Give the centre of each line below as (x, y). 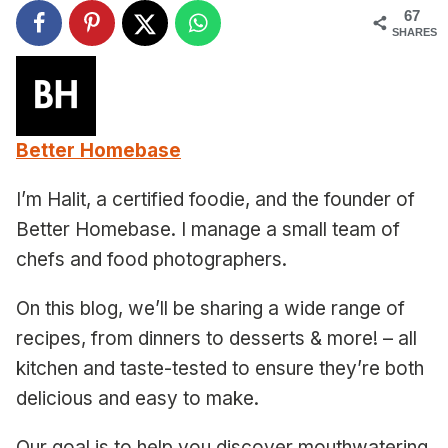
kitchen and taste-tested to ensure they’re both (220, 369)
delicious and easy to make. (137, 399)
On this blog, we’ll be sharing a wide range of (210, 309)
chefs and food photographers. (151, 260)
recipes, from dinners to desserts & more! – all (216, 339)
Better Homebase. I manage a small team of (208, 230)
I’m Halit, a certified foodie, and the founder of (215, 200)
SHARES (414, 32)
